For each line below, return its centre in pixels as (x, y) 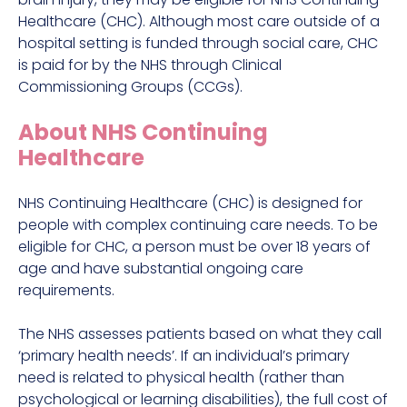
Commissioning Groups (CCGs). (130, 87)
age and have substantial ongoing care (161, 269)
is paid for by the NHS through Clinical (150, 65)
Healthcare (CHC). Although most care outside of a (199, 22)
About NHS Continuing (143, 133)
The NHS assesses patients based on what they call (200, 334)
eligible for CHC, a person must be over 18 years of (194, 247)
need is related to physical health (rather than (181, 378)
